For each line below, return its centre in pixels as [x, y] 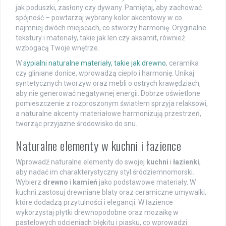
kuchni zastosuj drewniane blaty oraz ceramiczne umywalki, [111, 192]
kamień [85, 182]
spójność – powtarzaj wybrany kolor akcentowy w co [99, 18]
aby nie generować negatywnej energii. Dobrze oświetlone [108, 94]
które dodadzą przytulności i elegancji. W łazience [94, 203]
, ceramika [182, 63]
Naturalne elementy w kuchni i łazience [98, 146]
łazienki [186, 162]
